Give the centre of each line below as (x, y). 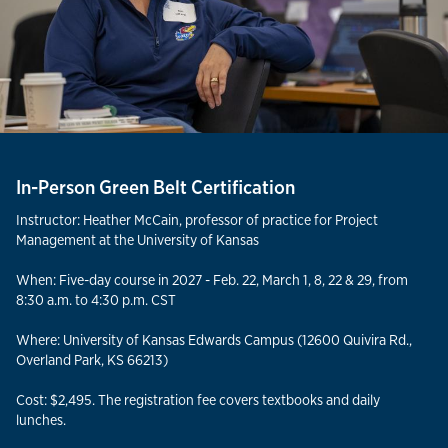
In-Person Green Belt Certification (155, 187)
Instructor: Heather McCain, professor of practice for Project (197, 220)
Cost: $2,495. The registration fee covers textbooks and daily (198, 400)
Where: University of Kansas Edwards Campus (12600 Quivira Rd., (214, 340)
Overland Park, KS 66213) (92, 360)
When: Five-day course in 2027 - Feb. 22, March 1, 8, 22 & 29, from (212, 280)
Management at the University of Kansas (137, 240)
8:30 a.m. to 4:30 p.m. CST (96, 300)
